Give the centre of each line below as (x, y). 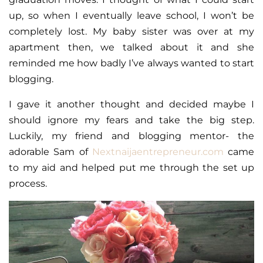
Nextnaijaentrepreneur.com (158, 152)
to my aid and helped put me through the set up (131, 168)
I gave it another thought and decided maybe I (131, 104)
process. (28, 183)
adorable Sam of (50, 152)
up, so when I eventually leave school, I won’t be (131, 16)
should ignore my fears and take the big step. (131, 120)
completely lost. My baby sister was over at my (131, 31)
